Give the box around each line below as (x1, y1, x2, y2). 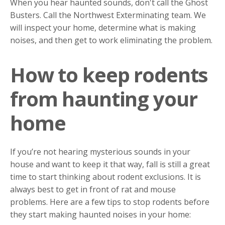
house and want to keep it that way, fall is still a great (10, 159, 210, 170)
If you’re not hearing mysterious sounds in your (10, 146, 190, 158)
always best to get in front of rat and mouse (10, 184, 176, 195)
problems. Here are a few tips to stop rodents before (10, 196, 209, 208)
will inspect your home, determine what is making (10, 22, 196, 34)
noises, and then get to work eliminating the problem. (10, 35, 212, 46)
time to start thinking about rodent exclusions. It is (10, 171, 201, 183)
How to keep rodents (10, 61, 208, 89)
